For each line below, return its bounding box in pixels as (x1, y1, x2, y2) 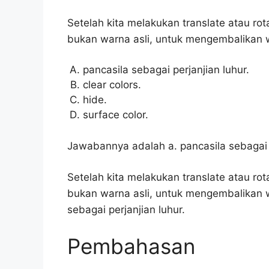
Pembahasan (67, 233, 195, 259)
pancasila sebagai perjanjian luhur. (82, 64, 249, 76)
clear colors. (82, 79, 141, 91)
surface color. (82, 109, 148, 121)
